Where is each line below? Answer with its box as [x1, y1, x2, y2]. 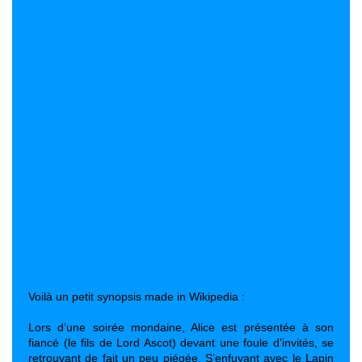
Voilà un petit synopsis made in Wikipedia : [28, 290, 245, 303]
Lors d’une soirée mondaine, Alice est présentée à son [28, 321, 334, 334]
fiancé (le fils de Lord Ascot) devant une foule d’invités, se [28, 336, 334, 349]
